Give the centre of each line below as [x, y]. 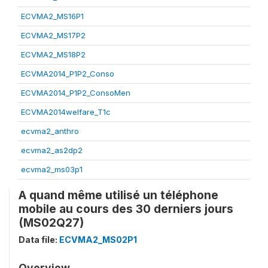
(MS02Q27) [51, 222]
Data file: [39, 239]
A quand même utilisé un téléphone [118, 195]
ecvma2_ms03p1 [52, 169]
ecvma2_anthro [50, 131]
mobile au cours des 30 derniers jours [126, 208]
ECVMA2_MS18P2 [53, 54]
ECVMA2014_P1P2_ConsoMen [76, 92]
